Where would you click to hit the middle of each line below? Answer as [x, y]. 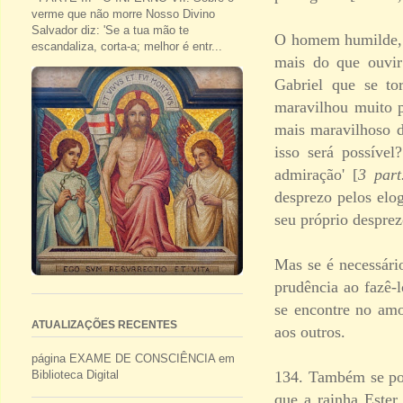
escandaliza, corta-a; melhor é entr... [127, 47]
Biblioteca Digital [75, 375]
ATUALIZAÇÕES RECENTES [104, 325]
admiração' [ [316, 174]
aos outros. [310, 331]
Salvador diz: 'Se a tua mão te [110, 31]
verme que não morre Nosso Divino [123, 14]
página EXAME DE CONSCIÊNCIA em [133, 359]
